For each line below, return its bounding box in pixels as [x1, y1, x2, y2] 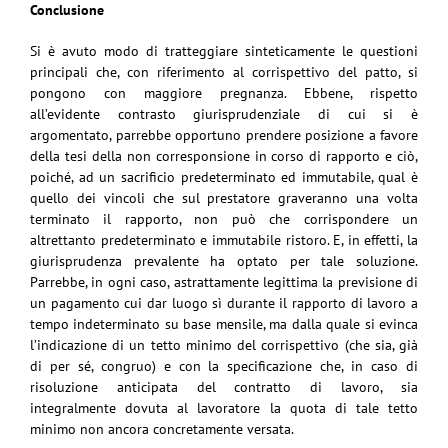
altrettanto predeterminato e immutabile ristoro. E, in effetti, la [30, 230, 418, 249]
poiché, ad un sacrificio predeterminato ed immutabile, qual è [30, 167, 418, 186]
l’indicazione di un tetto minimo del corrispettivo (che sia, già [30, 335, 418, 354]
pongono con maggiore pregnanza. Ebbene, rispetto [30, 83, 418, 102]
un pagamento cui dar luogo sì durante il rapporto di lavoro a [30, 293, 418, 312]
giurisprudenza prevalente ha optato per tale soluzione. [30, 251, 418, 270]
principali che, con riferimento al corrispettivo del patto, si [30, 62, 418, 81]
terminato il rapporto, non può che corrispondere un [30, 209, 418, 228]
